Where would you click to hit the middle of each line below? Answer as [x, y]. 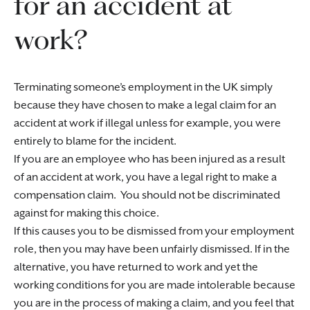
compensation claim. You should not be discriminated [147, 195]
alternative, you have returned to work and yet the [136, 267]
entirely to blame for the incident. [95, 142]
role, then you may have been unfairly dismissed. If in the [152, 249]
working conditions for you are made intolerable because [155, 285]
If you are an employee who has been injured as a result [149, 159]
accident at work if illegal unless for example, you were [147, 124]
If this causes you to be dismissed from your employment [154, 231]
